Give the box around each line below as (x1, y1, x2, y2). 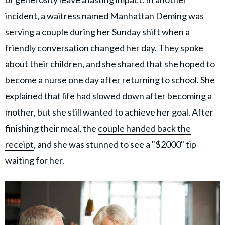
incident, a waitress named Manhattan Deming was (5, 10, 204, 21)
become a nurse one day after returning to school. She (5, 74, 215, 85)
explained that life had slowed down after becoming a (5, 90, 212, 101)
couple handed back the (98, 122, 191, 134)
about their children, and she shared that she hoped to (5, 58, 215, 69)
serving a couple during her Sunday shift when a (5, 26, 190, 37)
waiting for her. (5, 154, 64, 166)
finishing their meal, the (5, 122, 98, 134)
